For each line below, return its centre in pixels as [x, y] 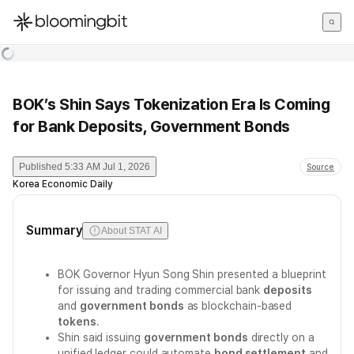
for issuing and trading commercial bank [161, 290]
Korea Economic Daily [62, 184]
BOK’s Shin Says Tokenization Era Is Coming [171, 104]
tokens [77, 322]
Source [320, 167]
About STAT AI [132, 231]
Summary [55, 230]
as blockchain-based [238, 306]
